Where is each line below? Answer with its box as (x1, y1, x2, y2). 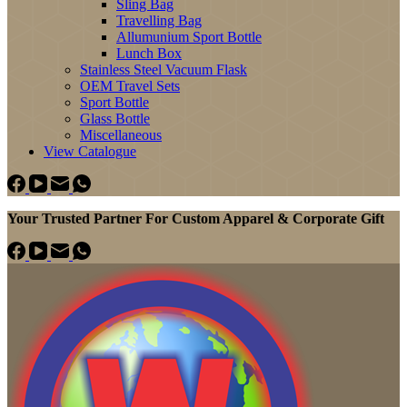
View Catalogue (44, 144, 136, 159)
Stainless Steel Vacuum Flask (80, 62, 247, 77)
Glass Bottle (80, 111, 150, 126)
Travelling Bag (116, 13, 202, 28)
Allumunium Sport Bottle (116, 29, 262, 45)
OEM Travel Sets (80, 78, 180, 94)
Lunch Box (116, 45, 182, 61)
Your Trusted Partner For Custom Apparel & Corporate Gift (7, 211, 388, 226)
